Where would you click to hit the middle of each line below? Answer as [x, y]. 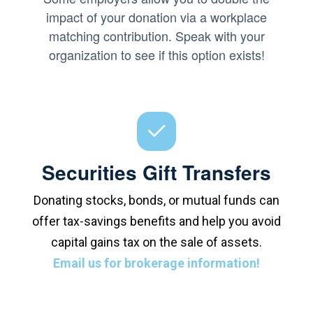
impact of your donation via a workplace [156, 16]
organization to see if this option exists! [156, 54]
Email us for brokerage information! [156, 263]
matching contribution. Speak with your [156, 35]
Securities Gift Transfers [156, 172]
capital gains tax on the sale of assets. [156, 242]
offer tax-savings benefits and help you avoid [156, 221]
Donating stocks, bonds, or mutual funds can [156, 200]
